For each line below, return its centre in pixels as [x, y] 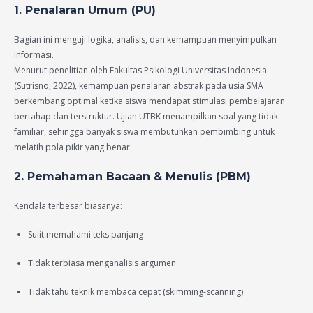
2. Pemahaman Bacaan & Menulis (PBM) [132, 176]
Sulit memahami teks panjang [86, 234]
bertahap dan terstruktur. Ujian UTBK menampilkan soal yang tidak [146, 117]
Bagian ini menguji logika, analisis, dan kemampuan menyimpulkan [145, 40]
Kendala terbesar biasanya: [68, 205]
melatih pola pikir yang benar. [73, 147]
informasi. [34, 55]
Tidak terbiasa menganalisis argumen [102, 263]
